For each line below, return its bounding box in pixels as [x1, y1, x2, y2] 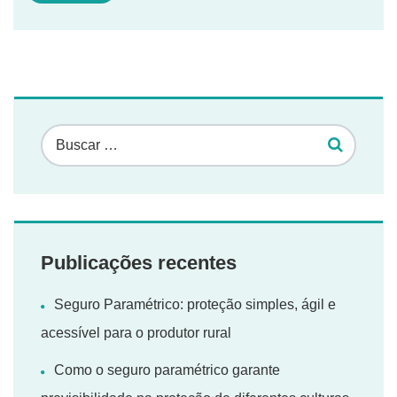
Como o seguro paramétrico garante [54, 362, 280, 378]
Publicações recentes [41, 252, 237, 275]
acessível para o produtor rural [41, 325, 231, 341]
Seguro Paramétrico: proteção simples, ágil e [54, 297, 336, 313]
